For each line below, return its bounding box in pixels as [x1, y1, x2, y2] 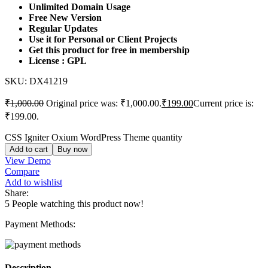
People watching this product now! [12, 198, 144, 209]
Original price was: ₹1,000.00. [46, 98, 162, 108]
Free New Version [29, 12, 102, 23]
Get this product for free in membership [29, 44, 190, 55]
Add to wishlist [5, 176, 62, 187]
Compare [5, 166, 39, 176]
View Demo [5, 155, 51, 166]
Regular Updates [29, 23, 98, 33]
